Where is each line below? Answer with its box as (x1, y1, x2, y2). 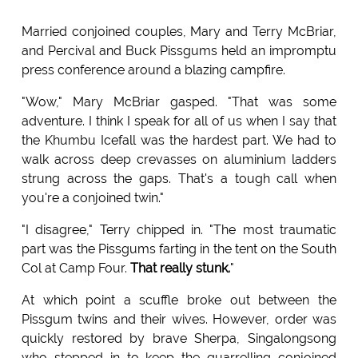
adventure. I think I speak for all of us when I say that (21, 113, 337, 129)
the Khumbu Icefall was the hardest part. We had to (21, 133, 337, 149)
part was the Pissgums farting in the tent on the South (21, 241, 337, 257)
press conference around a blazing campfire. (21, 62, 285, 78)
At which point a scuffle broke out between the (21, 292, 337, 308)
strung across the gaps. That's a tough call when (21, 171, 337, 187)
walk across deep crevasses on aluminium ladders (21, 152, 337, 168)
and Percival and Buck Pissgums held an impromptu (21, 43, 337, 59)
